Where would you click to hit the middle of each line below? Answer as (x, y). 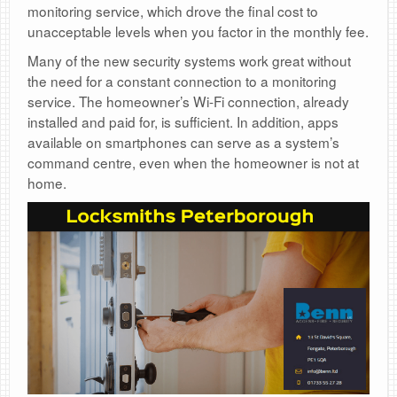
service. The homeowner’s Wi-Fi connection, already (188, 101)
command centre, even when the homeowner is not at (193, 162)
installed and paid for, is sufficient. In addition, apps (183, 121)
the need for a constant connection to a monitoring (182, 81)
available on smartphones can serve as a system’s (183, 142)
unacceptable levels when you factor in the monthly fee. (198, 31)
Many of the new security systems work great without (189, 60)
